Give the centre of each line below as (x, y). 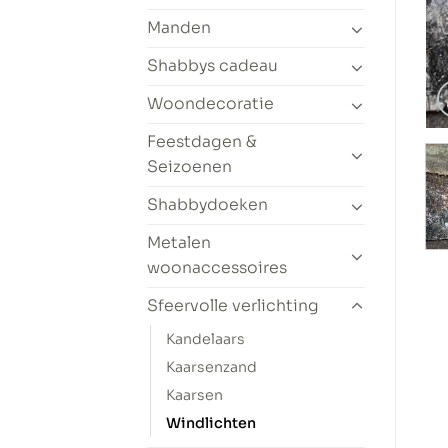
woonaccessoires (217, 268)
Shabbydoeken (207, 205)
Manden (179, 28)
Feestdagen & (202, 142)
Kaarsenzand (211, 367)
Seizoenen (189, 167)
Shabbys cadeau (212, 66)
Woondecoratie (210, 104)
